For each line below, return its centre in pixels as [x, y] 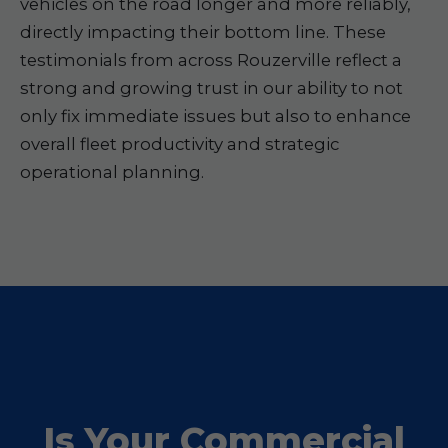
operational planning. [112, 172]
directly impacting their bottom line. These [203, 32]
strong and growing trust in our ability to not [211, 88]
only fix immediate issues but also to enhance [215, 116]
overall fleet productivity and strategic [179, 144]
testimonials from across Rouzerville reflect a [211, 60]
